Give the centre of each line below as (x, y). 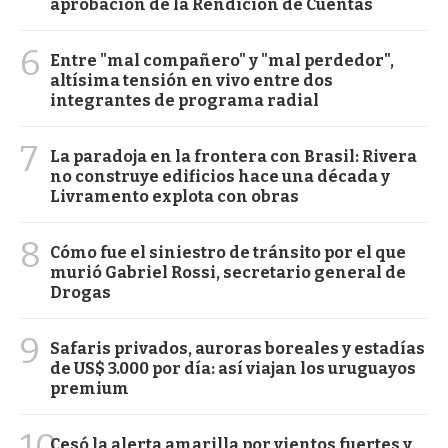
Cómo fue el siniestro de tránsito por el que (228, 253)
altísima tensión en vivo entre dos (191, 81)
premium (89, 389)
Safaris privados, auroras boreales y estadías (237, 349)
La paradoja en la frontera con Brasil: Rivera (233, 157)
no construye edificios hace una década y (220, 177)
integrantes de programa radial (184, 101)
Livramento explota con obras (174, 197)
